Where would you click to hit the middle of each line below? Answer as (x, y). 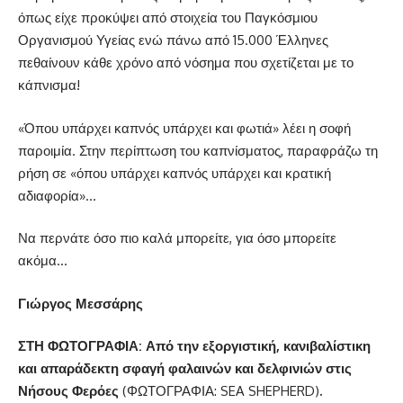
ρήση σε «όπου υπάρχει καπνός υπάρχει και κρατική (175, 173)
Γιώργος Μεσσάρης (81, 303)
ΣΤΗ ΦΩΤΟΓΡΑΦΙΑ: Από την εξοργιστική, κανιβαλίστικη (194, 346)
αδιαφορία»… (57, 195)
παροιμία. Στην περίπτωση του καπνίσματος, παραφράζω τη (198, 150)
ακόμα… (43, 261)
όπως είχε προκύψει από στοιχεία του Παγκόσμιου (168, 18)
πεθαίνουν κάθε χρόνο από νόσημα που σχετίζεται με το (186, 63)
